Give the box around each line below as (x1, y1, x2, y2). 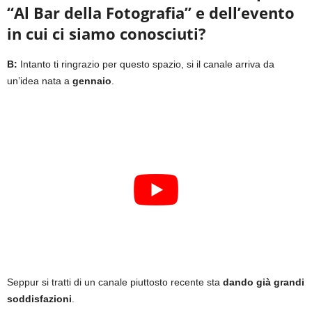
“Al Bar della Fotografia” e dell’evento (7, 2, 295, 24)
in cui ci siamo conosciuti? (7, 23, 206, 45)
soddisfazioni (7, 293, 72, 305)
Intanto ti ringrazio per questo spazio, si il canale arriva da (17, 58, 274, 70)
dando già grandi (223, 276, 304, 288)
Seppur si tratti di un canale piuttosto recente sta (7, 276, 223, 288)
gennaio (72, 75, 111, 87)
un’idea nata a (7, 75, 72, 87)
